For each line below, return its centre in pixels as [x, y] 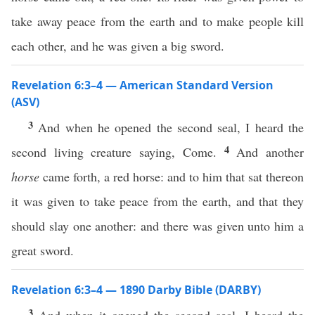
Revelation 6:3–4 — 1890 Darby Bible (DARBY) [136, 290]
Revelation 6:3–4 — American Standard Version [142, 85]
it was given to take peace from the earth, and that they [157, 201]
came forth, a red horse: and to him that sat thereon [172, 176]
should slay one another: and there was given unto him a [157, 226]
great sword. [43, 250]
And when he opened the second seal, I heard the [171, 127]
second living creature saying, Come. [118, 152]
